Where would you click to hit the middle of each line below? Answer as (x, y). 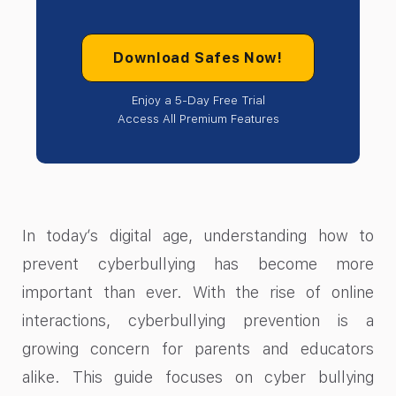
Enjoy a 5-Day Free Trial (198, 101)
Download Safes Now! (198, 58)
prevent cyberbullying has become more (198, 264)
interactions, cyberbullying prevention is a (198, 321)
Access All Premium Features (198, 119)
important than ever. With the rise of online (198, 293)
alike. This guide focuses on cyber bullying (198, 377)
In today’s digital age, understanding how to (198, 236)
